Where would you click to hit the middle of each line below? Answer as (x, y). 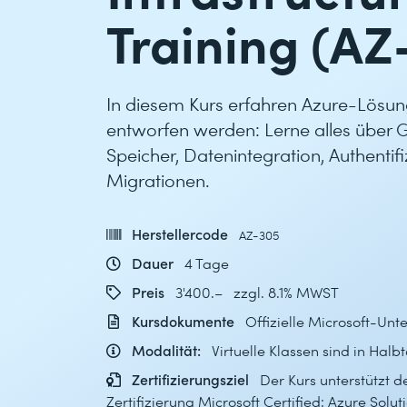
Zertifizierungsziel (190, 379)
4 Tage (207, 263)
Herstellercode (180, 234)
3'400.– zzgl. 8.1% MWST (257, 292)
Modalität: (166, 350)
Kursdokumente (183, 321)
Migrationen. (158, 180)
